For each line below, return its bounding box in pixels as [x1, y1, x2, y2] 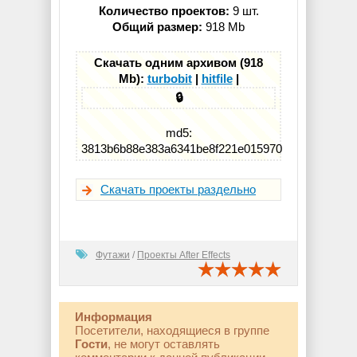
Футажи [96, 249, 130, 261]
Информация [75, 310, 152, 324]
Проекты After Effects [137, 249, 230, 261]
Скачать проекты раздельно [100, 182, 256, 197]
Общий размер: [112, 20, 202, 34]
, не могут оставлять [108, 337, 220, 351]
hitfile [201, 71, 233, 85]
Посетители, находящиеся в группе [75, 324, 269, 338]
